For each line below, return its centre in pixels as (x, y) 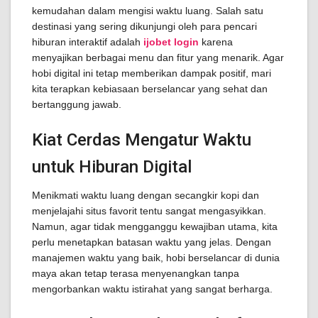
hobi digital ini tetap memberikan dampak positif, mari (152, 73)
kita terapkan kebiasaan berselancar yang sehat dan (150, 89)
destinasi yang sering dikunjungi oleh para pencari (144, 26)
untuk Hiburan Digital (112, 167)
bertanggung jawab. (77, 104)
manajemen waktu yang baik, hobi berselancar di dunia (156, 258)
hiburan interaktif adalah (88, 42)
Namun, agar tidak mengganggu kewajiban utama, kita (155, 226)
